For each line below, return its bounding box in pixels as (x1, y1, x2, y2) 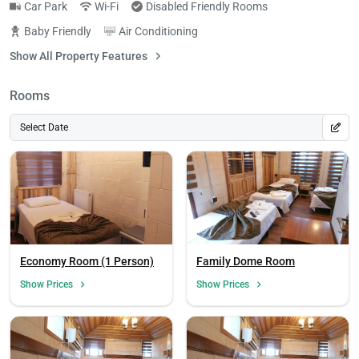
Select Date (20, 121, 68, 133)
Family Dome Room (196, 254, 295, 268)
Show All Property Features (10, 49, 147, 63)
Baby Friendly (24, 24, 91, 38)
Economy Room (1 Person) (20, 254, 154, 268)
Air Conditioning (119, 24, 198, 38)
